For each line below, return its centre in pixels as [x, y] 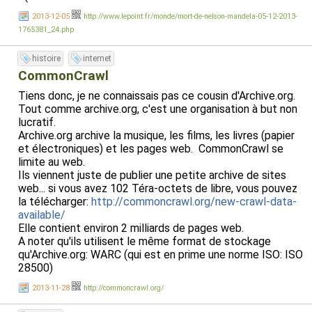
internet [97, 58]
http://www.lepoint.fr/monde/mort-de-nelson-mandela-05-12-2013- [190, 16]
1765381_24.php [46, 30]
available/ [42, 215]
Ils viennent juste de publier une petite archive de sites [152, 175]
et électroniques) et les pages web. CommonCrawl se [151, 149]
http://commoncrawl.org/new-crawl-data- [194, 202]
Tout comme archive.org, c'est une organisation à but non [158, 109]
